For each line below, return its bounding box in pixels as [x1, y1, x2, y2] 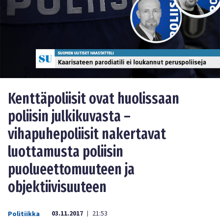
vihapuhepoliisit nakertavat [8, 125, 166, 143]
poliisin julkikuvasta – [8, 108, 131, 126]
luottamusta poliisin [8, 143, 123, 161]
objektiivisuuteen [8, 178, 107, 196]
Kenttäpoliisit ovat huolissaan [8, 90, 179, 108]
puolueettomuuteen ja [8, 161, 135, 179]
